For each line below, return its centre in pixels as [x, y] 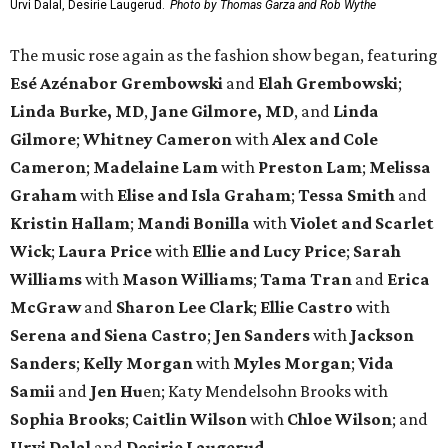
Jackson [382, 334]
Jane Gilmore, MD [222, 110]
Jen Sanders [262, 334]
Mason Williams [187, 278]
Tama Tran [306, 278]
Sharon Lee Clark [184, 306]
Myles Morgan [292, 362]
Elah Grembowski [328, 82]
